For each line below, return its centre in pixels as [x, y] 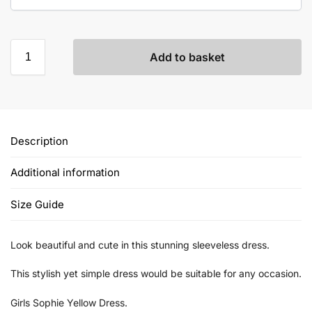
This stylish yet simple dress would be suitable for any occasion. [156, 274]
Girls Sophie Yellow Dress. [69, 302]
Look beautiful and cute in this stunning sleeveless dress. [140, 244]
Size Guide [37, 204]
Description [39, 141]
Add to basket [187, 57]
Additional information [65, 173]
